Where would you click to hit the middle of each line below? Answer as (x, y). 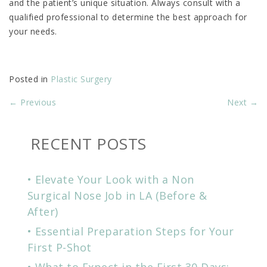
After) (43, 211)
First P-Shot (59, 247)
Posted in (29, 79)
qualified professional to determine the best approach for (128, 17)
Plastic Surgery (81, 79)
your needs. (33, 32)
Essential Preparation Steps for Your (134, 231)
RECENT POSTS (88, 143)
